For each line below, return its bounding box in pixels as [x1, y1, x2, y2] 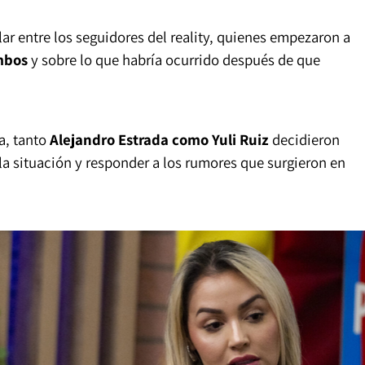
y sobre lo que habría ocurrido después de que [27, 49, 320, 69]
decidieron [268, 130, 340, 149]
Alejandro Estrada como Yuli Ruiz [49, 130, 269, 149]
